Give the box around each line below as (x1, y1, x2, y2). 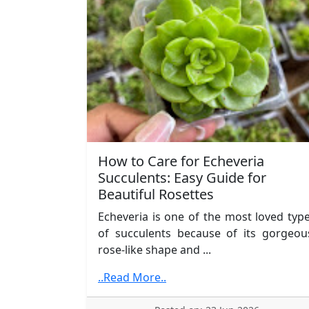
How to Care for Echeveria (98, 151, 264, 170)
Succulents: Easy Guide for (98, 168, 266, 187)
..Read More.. (98, 269, 166, 285)
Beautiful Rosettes (98, 184, 214, 203)
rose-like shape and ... (98, 241, 211, 257)
